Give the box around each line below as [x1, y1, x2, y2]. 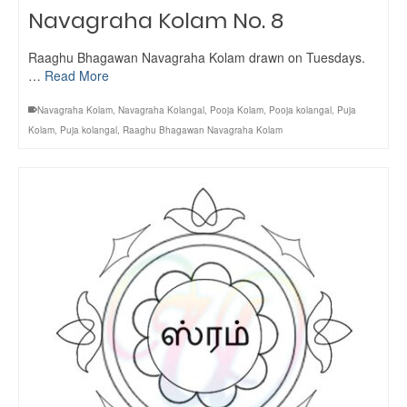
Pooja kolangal [269, 104, 332, 116]
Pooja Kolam [210, 104, 263, 116]
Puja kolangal [60, 124, 117, 136]
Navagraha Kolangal [118, 104, 204, 116]
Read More [45, 66, 109, 84]
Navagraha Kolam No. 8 [28, 5, 283, 35]
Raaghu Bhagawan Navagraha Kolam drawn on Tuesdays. [28, 48, 365, 66]
